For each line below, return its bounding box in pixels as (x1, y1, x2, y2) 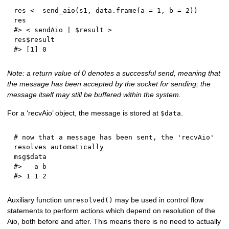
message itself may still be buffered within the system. (7, 90, 181, 99)
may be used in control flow (113, 196, 204, 204)
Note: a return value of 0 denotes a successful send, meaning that (7, 69, 221, 78)
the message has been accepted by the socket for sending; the (7, 80, 211, 88)
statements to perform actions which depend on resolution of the (7, 207, 216, 215)
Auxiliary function (7, 196, 64, 204)
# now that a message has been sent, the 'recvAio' (14, 133, 215, 142)
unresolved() (64, 196, 113, 204)
